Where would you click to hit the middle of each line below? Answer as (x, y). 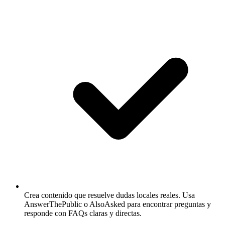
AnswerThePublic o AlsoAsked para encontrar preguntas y (118, 204)
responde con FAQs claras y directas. (83, 213)
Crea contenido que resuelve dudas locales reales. (102, 195)
